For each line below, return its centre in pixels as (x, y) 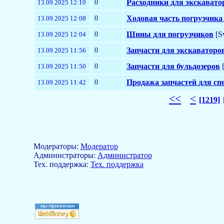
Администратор (124, 155)
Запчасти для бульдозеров (173, 66)
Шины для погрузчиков (170, 34)
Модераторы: (57, 146)
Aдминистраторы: (65, 155)
